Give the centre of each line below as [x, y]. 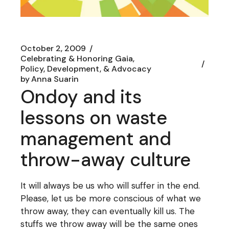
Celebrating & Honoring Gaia [77, 58]
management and [96, 139]
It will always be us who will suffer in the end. [110, 185]
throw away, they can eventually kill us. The [108, 211]
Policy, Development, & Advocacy [86, 68]
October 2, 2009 [53, 48]
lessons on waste [94, 118]
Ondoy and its [81, 97]
